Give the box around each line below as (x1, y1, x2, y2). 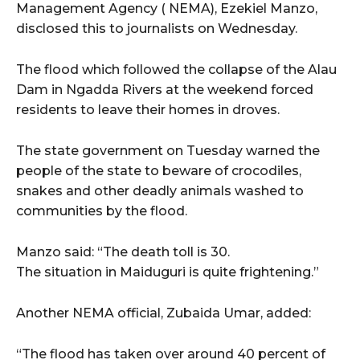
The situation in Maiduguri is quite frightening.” (16, 264, 319, 280)
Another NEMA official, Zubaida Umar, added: (16, 305, 311, 321)
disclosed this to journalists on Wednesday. (16, 20, 297, 36)
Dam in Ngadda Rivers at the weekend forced (16, 81, 313, 97)
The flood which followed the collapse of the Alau (16, 61, 337, 77)
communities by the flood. (16, 202, 187, 219)
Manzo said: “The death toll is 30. (16, 243, 230, 260)
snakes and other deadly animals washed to (16, 182, 304, 198)
